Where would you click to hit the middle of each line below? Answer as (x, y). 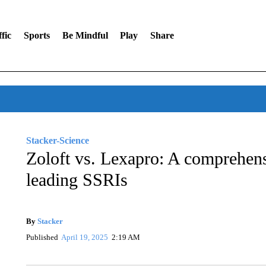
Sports (37, 35)
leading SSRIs (77, 180)
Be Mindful (85, 35)
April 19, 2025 (85, 237)
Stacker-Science (57, 140)
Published (42, 237)
